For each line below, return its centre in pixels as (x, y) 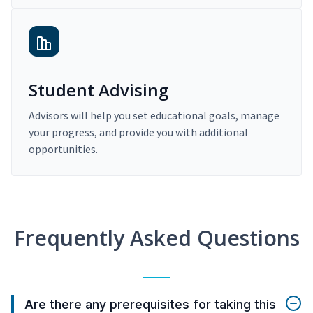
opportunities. (63, 149)
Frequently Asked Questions (156, 238)
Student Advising (99, 90)
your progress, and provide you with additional (138, 132)
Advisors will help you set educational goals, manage (154, 116)
